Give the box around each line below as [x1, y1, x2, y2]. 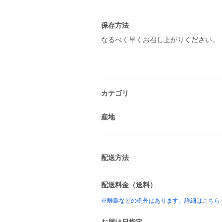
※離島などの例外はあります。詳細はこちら [101, 197, 220, 204]
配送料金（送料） [101, 181, 157, 189]
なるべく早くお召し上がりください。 [101, 36, 219, 44]
